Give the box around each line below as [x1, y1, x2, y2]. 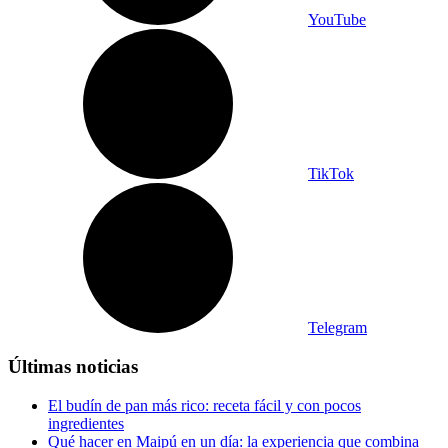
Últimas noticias [8, 356, 138, 378]
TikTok [308, 165, 354, 183]
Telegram [308, 319, 367, 337]
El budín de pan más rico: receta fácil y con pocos [48, 396, 361, 414]
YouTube [308, 11, 366, 29]
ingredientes [48, 414, 124, 432]
